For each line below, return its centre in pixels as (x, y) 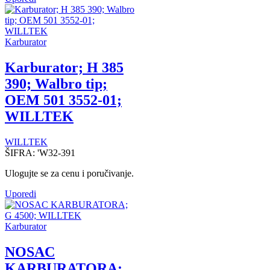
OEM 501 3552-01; (63, 100)
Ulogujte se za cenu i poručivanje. (69, 174)
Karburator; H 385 (64, 68)
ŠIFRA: (21, 153)
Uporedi (20, 194)
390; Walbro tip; (56, 84)
